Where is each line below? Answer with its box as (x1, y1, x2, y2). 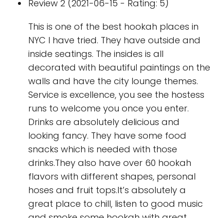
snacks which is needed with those (28, 143, 177, 155)
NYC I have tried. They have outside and (28, 34, 200, 46)
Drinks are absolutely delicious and (28, 116, 180, 128)
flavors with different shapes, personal (28, 170, 196, 182)
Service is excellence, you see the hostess (28, 89, 204, 101)
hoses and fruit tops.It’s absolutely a (28, 184, 186, 196)
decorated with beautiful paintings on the (28, 61, 210, 73)
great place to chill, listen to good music (28, 198, 203, 210)
